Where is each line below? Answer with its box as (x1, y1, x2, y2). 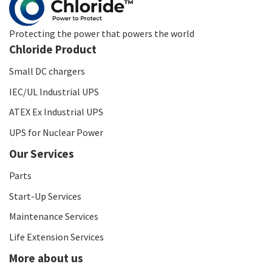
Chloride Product (9, 42, 97, 57)
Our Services (9, 146, 74, 161)
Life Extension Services (9, 230, 104, 243)
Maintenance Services (9, 210, 98, 223)
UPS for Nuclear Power (9, 126, 103, 138)
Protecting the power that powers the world (9, 27, 194, 40)
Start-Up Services (9, 189, 81, 202)
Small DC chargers (9, 65, 85, 77)
